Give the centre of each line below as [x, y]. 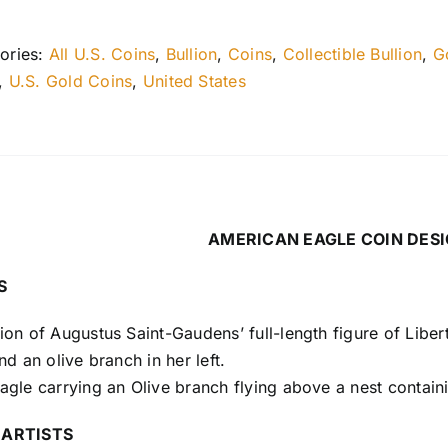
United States [194, 81]
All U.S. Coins [102, 54]
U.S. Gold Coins [70, 81]
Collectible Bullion [352, 54]
